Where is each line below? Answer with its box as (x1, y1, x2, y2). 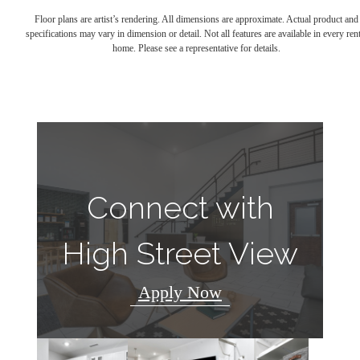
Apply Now (138, 281, 222, 302)
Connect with (86, 190, 274, 227)
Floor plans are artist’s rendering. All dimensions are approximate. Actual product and (34, 13, 358, 25)
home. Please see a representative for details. (112, 42, 280, 54)
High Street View (62, 235, 298, 272)
